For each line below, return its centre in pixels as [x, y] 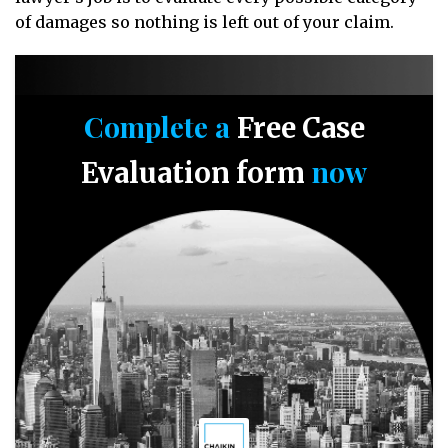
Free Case [300, 128]
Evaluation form [193, 173]
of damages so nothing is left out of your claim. [204, 22]
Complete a [160, 126]
